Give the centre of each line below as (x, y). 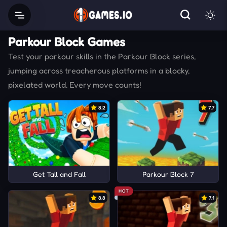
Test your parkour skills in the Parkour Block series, (102, 56)
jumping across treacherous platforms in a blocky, (99, 70)
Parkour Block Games (67, 42)
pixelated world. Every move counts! (75, 85)
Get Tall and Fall (59, 174)
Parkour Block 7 (168, 174)
